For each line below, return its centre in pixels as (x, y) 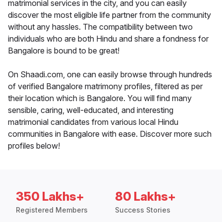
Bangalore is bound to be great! (64, 51)
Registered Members (52, 210)
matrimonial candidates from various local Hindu (93, 122)
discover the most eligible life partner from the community (110, 15)
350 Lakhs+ (50, 197)
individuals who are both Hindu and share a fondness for (108, 39)
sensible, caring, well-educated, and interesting (91, 110)
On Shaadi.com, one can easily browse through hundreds (110, 75)
